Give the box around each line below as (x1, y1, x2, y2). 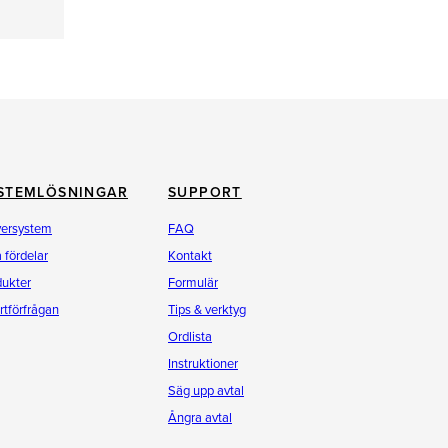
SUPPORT (168, 184, 242, 201)
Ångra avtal (168, 410, 232, 426)
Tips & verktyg (168, 302, 246, 318)
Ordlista (168, 329, 212, 345)
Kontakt (168, 248, 212, 264)
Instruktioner (168, 356, 238, 372)
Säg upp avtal (168, 383, 244, 399)
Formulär (168, 275, 218, 291)
